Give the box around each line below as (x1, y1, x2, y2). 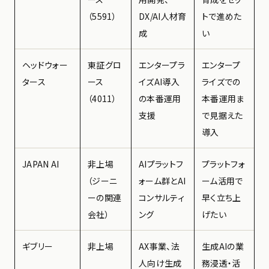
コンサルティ (139, 191, 184, 204)
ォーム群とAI (139, 174, 186, 187)
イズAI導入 (139, 75, 180, 88)
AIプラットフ (139, 157, 184, 170)
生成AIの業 (202, 240, 244, 252)
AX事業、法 (139, 240, 180, 252)
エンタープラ (139, 58, 185, 71)
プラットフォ (202, 157, 245, 170)
